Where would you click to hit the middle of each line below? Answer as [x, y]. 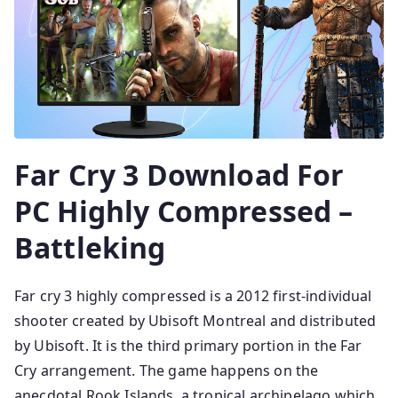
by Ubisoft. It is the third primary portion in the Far [188, 346]
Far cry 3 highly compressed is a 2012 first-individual [193, 296]
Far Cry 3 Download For [179, 175]
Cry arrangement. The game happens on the [167, 371]
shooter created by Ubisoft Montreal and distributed [195, 321]
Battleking [90, 248]
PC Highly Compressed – [184, 211]
